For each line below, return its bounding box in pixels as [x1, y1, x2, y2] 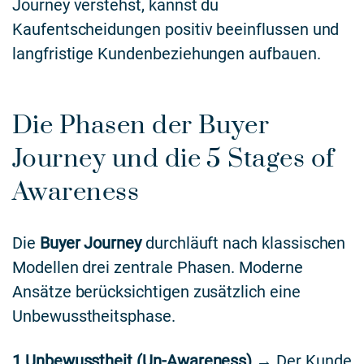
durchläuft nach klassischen [141, 232, 346, 253]
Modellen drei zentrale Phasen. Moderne [12, 257, 303, 277]
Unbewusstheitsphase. [12, 305, 175, 326]
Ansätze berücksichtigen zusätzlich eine [12, 281, 301, 301]
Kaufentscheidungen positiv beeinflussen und [12, 19, 340, 40]
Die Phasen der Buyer [12, 109, 270, 142]
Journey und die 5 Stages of [12, 142, 335, 175]
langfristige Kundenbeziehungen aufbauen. [12, 44, 321, 64]
